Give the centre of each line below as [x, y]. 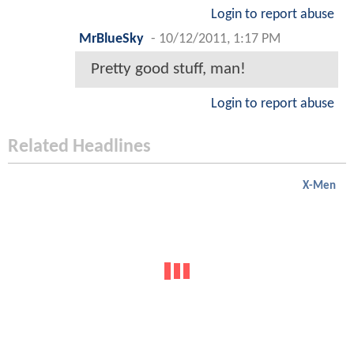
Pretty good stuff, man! [168, 70]
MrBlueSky [111, 40]
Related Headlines [79, 147]
